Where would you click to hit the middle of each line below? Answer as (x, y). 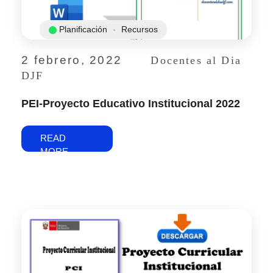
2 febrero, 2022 (72, 60)
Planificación (83, 30)
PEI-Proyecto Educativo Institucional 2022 (131, 104)
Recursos (140, 30)
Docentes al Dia (196, 61)
